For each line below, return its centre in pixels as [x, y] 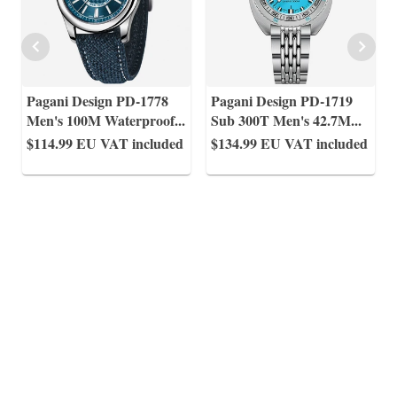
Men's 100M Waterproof [101, 120]
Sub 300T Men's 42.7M [281, 120]
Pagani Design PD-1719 [282, 101]
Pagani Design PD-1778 [97, 101]
